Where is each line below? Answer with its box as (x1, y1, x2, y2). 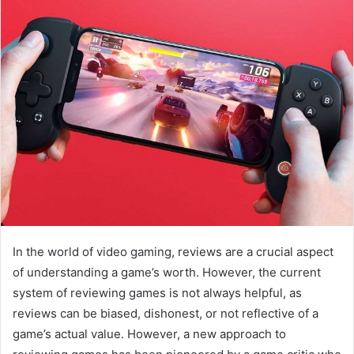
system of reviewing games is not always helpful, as (13, 285, 302, 301)
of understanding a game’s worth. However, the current (13, 265, 321, 281)
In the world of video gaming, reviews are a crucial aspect (13, 244, 333, 260)
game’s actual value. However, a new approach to (13, 326, 286, 342)
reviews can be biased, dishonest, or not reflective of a (13, 306, 318, 322)
